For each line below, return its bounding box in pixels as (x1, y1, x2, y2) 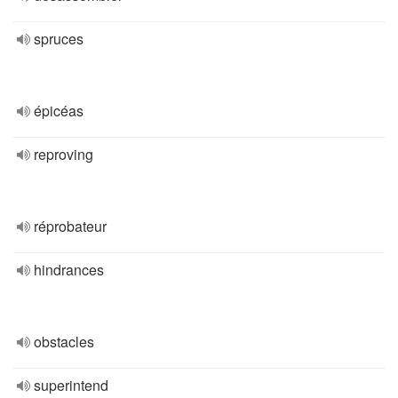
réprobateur (34, 216, 107, 236)
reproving (34, 144, 93, 164)
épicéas (34, 100, 84, 121)
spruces (34, 28, 84, 49)
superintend (34, 375, 108, 395)
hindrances (34, 259, 104, 280)
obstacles (34, 331, 94, 352)
